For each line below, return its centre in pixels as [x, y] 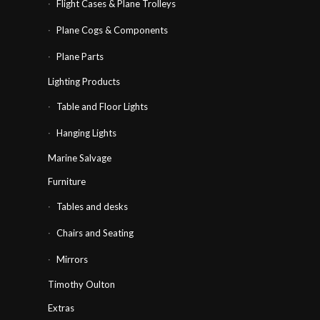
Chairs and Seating [95, 233]
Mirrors [72, 260]
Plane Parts [80, 57]
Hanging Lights [86, 133]
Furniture [67, 182]
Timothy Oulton [81, 285]
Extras [61, 308]
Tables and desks [92, 207]
